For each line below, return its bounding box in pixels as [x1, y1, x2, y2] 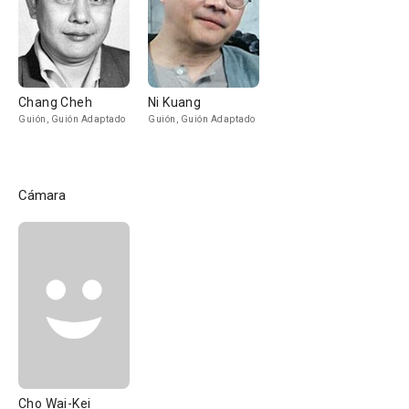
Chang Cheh [18, 95, 92, 110]
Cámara [18, 187, 66, 204]
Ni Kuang [148, 95, 202, 110]
